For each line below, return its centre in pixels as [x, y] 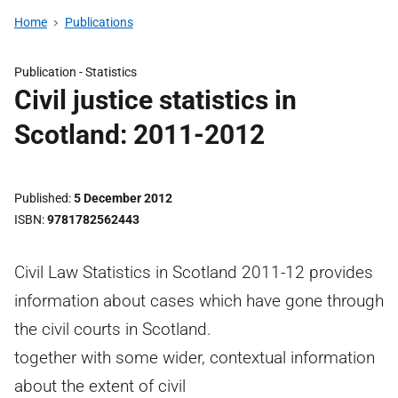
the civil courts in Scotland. [113, 329]
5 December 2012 [123, 198]
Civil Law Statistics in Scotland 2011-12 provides [194, 272]
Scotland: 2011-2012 [139, 135]
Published [41, 198]
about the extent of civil [100, 386]
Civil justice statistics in [155, 100]
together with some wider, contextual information [195, 358]
